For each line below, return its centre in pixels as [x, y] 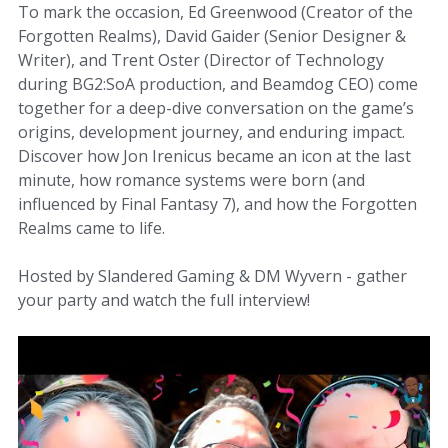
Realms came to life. [91, 228]
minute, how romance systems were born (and [191, 180]
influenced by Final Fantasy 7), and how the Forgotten [217, 204]
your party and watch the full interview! [164, 300]
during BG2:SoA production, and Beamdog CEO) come [218, 84]
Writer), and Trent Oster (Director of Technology [201, 60]
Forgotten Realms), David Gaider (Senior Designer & [212, 36]
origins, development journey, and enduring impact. [211, 132]
